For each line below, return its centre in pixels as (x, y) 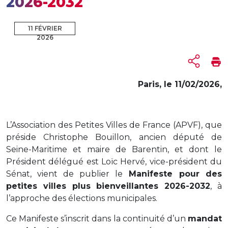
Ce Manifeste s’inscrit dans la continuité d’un (97, 218)
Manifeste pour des (172, 174)
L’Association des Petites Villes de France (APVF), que (114, 125)
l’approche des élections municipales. (82, 198)
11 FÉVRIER (45, 28)
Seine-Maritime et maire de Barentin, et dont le (114, 149)
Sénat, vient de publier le (64, 174)
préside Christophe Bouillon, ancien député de (114, 137)
